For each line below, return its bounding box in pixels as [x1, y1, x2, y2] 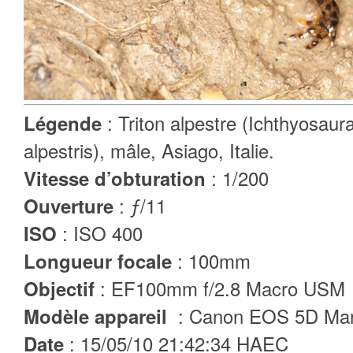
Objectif [24, 275, 95, 302]
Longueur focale [24, 247, 177, 274]
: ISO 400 [62, 219, 143, 247]
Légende [24, 110, 107, 136]
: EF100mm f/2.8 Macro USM [95, 274, 345, 302]
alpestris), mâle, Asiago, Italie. [24, 136, 274, 164]
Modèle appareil [24, 303, 173, 329]
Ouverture [24, 192, 119, 219]
